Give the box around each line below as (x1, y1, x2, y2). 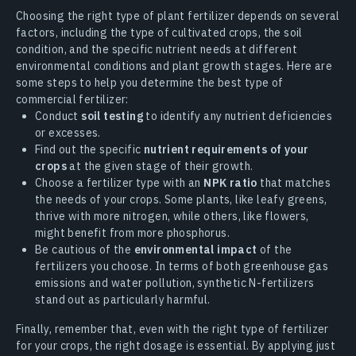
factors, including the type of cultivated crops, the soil (16, 25, 303, 40)
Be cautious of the (35, 242, 134, 257)
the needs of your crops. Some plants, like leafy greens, (35, 192, 327, 207)
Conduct (35, 108, 82, 123)
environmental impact (133, 242, 257, 257)
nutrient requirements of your (143, 141, 309, 157)
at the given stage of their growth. (67, 158, 253, 173)
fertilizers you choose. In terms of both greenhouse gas (35, 258, 328, 273)
